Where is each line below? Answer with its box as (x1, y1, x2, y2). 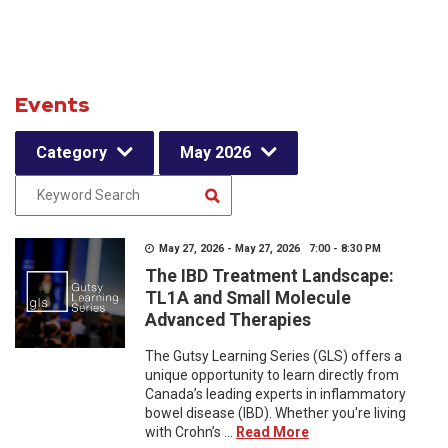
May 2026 (180, 143, 251, 162)
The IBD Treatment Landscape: (145, 266, 394, 286)
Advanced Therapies (145, 310, 311, 330)
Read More (236, 424, 309, 440)
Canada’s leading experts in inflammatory (145, 386, 406, 402)
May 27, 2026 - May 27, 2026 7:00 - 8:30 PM (156, 242, 381, 255)
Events (15, 91, 90, 118)
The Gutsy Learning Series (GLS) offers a (145, 348, 402, 364)
